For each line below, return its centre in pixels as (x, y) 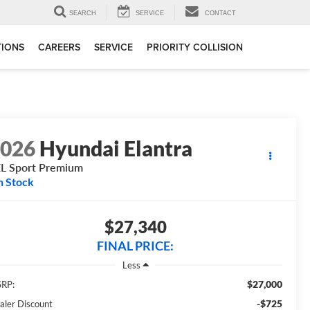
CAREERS (59, 47)
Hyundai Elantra (116, 148)
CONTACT (220, 13)
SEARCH (83, 13)
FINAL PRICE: (135, 246)
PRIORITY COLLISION (195, 47)
